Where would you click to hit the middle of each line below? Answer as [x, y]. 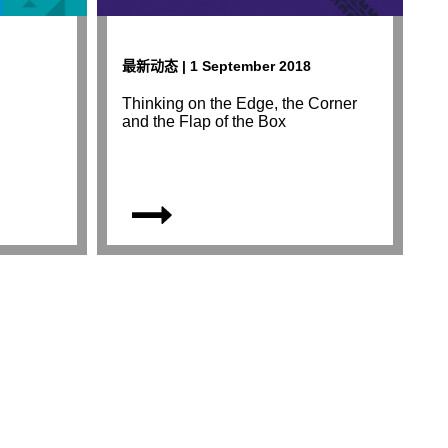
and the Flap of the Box [203, 122]
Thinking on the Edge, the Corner [239, 104]
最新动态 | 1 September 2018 [216, 66]
